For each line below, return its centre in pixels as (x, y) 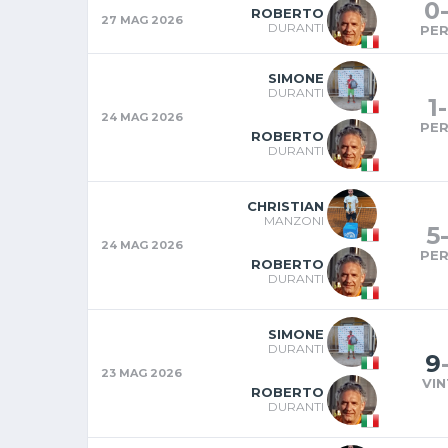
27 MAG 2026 (142, 19)
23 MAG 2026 (141, 372)
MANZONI (294, 220)
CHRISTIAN (285, 205)
